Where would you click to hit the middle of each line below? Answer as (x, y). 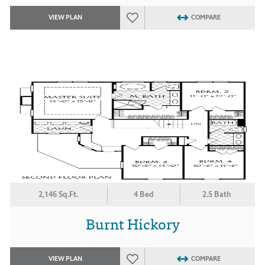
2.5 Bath (217, 194)
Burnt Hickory (132, 223)
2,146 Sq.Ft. (59, 194)
